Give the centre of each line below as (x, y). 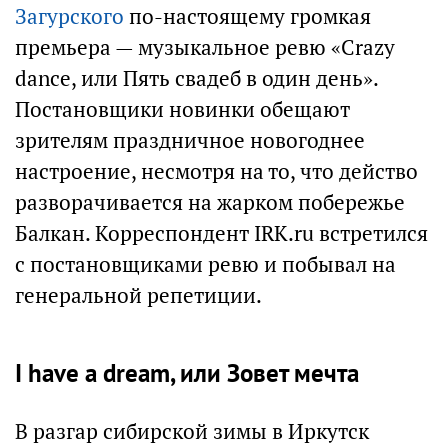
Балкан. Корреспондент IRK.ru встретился (221, 233)
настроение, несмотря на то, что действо (216, 171)
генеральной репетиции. (138, 295)
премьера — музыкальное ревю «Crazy (205, 47)
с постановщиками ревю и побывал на (205, 264)
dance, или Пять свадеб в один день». (196, 78)
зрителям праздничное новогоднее (190, 140)
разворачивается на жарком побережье (210, 202)
